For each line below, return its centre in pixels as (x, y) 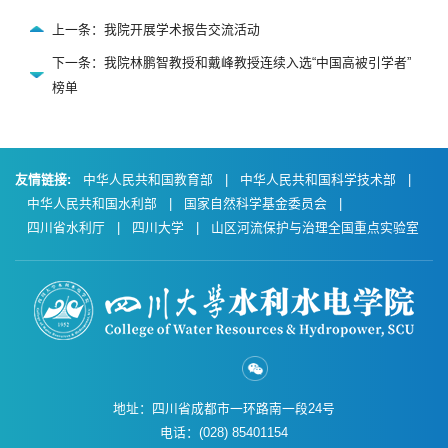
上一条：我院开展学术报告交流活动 (155, 29)
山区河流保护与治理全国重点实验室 (315, 227)
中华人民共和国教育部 (148, 179)
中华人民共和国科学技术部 (318, 179)
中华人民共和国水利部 (92, 203)
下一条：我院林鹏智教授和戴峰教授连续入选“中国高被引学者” (231, 62)
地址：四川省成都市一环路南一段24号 (224, 409)
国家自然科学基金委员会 (255, 203)
